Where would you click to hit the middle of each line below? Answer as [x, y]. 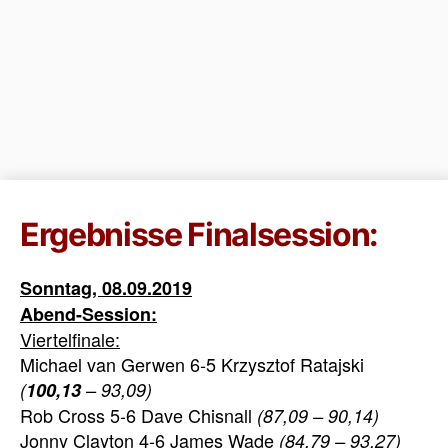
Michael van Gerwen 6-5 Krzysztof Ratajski [192, 364]
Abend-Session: [88, 314]
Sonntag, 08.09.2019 [106, 288]
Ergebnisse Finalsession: [199, 234]
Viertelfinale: [70, 339]
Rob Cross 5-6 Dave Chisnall [138, 415]
